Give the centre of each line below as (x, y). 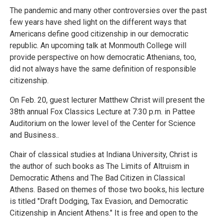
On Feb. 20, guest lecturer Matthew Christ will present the (107, 100)
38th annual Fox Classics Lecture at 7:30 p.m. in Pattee (102, 112)
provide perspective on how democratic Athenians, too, (103, 57)
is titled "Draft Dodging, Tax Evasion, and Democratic (99, 201)
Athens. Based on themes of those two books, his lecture (107, 190)
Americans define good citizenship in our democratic (99, 34)
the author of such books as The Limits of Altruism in (100, 166)
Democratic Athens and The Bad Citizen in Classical (97, 178)
